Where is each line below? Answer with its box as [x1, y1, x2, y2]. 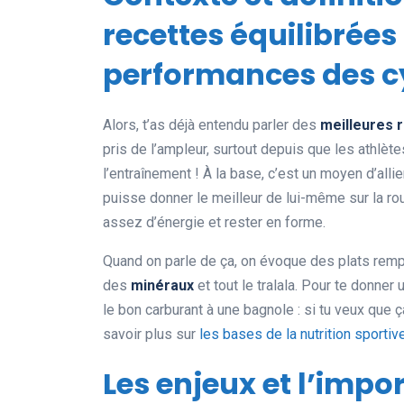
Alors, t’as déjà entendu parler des [103, 116, 320, 134]
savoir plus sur [103, 326, 199, 344]
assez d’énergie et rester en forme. [103, 214, 326, 232]
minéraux [131, 277, 194, 295]
